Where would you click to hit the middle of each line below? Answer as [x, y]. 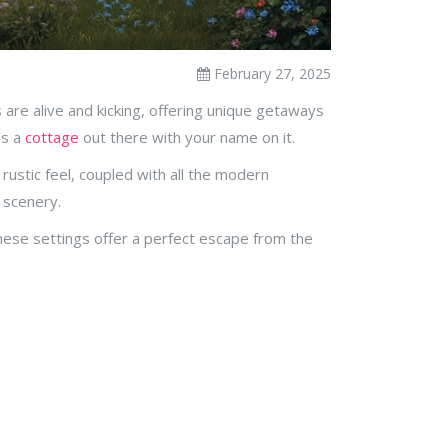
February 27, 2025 [270, 74]
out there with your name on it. [187, 137]
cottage [52, 137]
